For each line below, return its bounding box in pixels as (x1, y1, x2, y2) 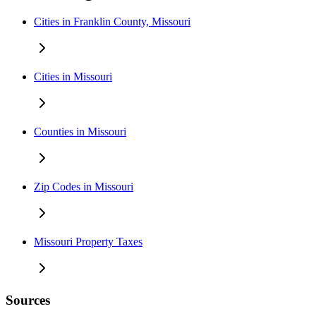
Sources (6, 292, 50, 308)
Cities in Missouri (34, 71, 112, 83)
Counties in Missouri (34, 126, 126, 138)
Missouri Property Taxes (34, 236, 142, 248)
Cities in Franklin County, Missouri (34, 16, 190, 28)
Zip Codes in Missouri (34, 181, 133, 193)
